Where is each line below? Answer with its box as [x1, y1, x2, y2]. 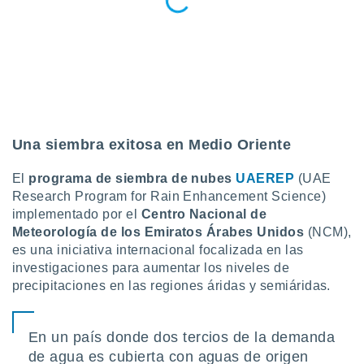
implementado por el [12, 207, 141, 221]
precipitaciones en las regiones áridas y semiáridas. [12, 279, 331, 292]
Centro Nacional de [141, 207, 267, 221]
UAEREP [236, 171, 295, 185]
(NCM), [304, 225, 352, 239]
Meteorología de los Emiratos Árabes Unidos [12, 225, 305, 239]
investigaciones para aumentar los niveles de [12, 261, 290, 275]
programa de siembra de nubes [28, 171, 236, 185]
